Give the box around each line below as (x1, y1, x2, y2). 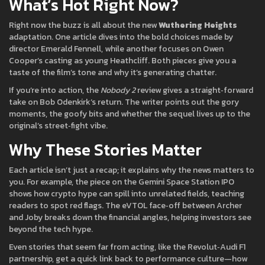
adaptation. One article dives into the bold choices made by (9, 31, 233, 43)
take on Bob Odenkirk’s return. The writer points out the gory (9, 96, 239, 108)
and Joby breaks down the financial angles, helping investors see (9, 211, 251, 224)
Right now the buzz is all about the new (9, 19, 159, 31)
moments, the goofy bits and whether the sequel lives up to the (9, 108, 250, 120)
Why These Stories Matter (9, 137, 202, 162)
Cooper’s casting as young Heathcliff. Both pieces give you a (9, 54, 236, 67)
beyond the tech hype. (9, 223, 93, 235)
